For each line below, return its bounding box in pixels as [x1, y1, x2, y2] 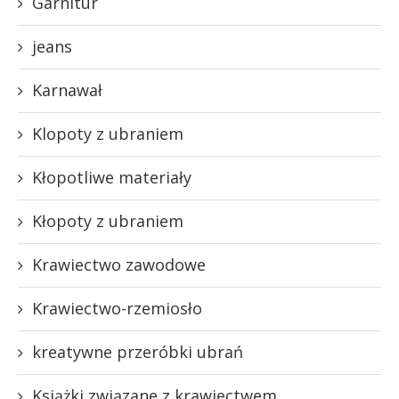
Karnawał [32, 78, 102, 101]
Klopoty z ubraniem [32, 122, 183, 144]
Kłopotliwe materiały [32, 166, 191, 188]
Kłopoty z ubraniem [32, 209, 183, 232]
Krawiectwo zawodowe [32, 253, 206, 275]
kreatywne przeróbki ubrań [32, 340, 243, 362]
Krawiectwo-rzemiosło [32, 297, 202, 319]
